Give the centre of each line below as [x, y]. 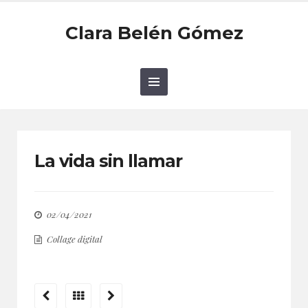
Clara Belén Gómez [154, 33]
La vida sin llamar [108, 161]
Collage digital [75, 239]
